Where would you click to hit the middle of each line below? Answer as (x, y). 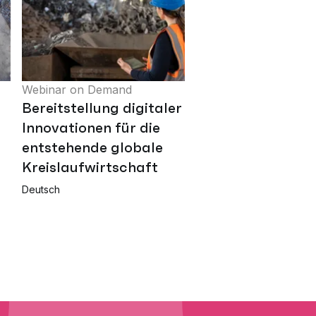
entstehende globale (92, 148)
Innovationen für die (91, 128)
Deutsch (41, 190)
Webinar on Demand (77, 90)
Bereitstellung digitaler (102, 108)
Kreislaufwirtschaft (90, 168)
